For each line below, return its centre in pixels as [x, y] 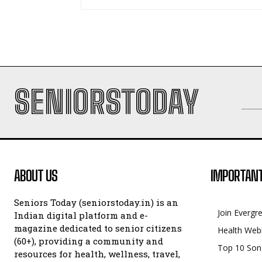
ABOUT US [36, 176]
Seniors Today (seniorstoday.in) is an [96, 202]
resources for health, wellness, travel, [97, 254]
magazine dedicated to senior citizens [98, 228]
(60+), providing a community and [89, 241]
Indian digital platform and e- [81, 215]
